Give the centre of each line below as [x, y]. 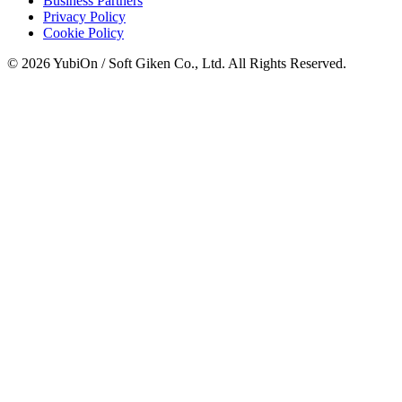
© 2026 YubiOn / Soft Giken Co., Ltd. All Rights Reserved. [177, 64]
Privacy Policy [84, 17]
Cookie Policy [83, 33]
